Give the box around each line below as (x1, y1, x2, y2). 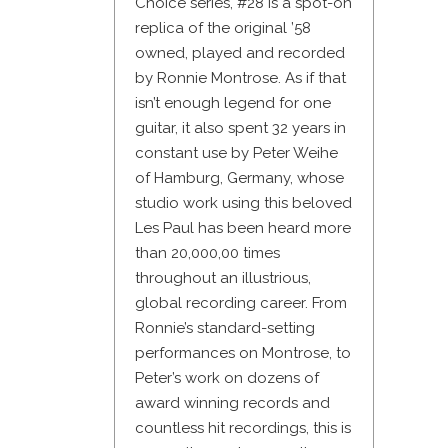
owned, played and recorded (135, 44, 345, 63)
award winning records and (135, 394, 330, 413)
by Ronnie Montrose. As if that (135, 69, 346, 88)
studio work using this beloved (135, 194, 352, 213)
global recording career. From (135, 294, 347, 313)
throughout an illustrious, (135, 269, 311, 288)
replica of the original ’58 (135, 19, 311, 38)
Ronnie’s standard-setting (135, 319, 315, 338)
